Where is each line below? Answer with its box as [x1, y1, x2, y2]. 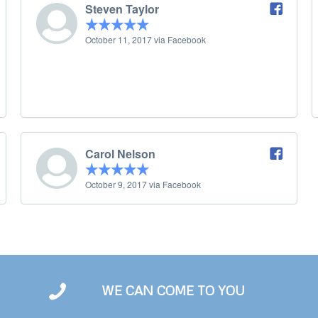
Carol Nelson [85, 146, 155, 163]
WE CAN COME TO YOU [101, 283, 245, 299]
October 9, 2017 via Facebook [85, 178, 201, 191]
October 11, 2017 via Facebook [85, 33, 206, 46]
